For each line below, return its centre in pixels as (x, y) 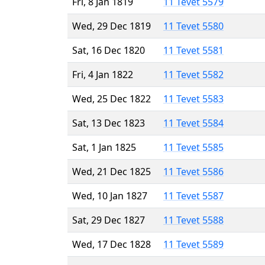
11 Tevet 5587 (193, 195)
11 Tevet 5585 (193, 147)
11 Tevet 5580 (193, 26)
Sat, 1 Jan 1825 (104, 147)
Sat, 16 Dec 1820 (109, 50)
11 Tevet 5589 (193, 244)
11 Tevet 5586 (193, 171)
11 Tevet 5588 (193, 220)
